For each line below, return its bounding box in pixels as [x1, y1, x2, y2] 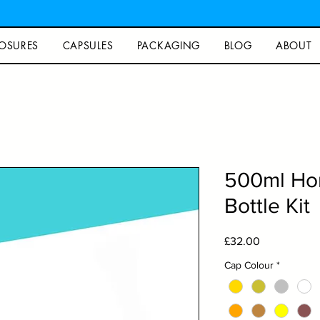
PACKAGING [136, 39, 201, 52]
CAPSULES [62, 39, 114, 52]
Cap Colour [224, 259, 274, 271]
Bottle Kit [224, 194, 310, 217]
